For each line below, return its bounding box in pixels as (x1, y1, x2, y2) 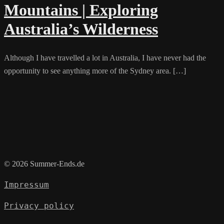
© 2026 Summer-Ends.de (4, 159, 84, 168)
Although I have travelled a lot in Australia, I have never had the (4, 53, 206, 62)
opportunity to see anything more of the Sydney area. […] (4, 66, 186, 75)
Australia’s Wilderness (4, 19, 158, 38)
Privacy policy (4, 201, 74, 210)
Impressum (4, 180, 49, 189)
